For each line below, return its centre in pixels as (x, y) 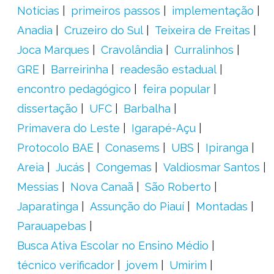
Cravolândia (131, 50)
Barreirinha (79, 69)
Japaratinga (47, 206)
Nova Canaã (102, 187)
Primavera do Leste (68, 128)
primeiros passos (115, 11)
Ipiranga (227, 148)
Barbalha (147, 109)
